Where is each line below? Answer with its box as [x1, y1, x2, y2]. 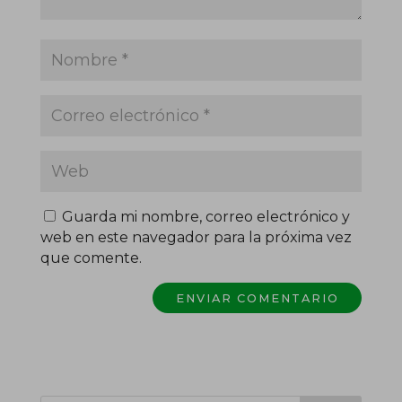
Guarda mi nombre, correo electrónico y [61, 208, 350, 226]
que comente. [39, 249, 142, 267]
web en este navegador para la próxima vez [39, 229, 352, 247]
